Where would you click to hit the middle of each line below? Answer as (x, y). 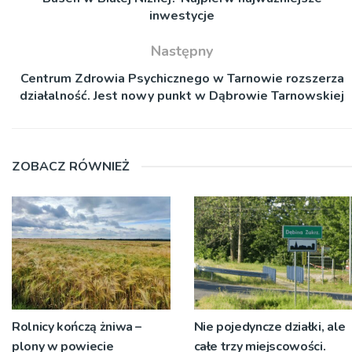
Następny (182, 51)
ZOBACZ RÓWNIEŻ (71, 166)
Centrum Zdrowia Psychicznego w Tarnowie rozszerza (182, 78)
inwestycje (182, 15)
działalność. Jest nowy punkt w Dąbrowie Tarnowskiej (182, 95)
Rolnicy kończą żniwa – (77, 326)
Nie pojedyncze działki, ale (269, 326)
